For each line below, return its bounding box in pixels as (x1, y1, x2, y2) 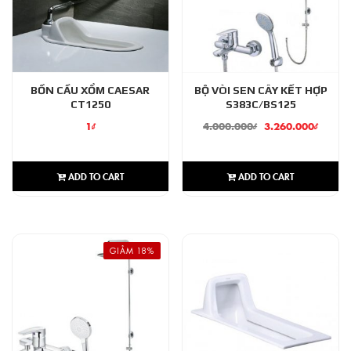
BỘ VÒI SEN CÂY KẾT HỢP (194, 83, 327, 96)
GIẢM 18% (109, 244, 154, 257)
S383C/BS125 (225, 97, 296, 110)
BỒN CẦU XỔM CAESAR (31, 83, 150, 96)
